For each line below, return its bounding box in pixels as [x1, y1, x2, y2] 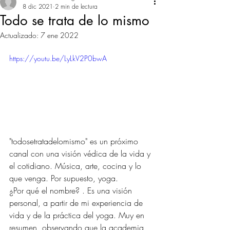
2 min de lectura [55, 2, 98, 11]
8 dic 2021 [23, 2, 53, 11]
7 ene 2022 [41, 30, 79, 40]
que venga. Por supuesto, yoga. [9, 172, 118, 184]
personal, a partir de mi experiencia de [9, 197, 145, 208]
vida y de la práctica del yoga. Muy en [9, 209, 147, 221]
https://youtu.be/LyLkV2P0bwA [9, 53, 107, 63]
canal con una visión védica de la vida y [9, 147, 153, 159]
